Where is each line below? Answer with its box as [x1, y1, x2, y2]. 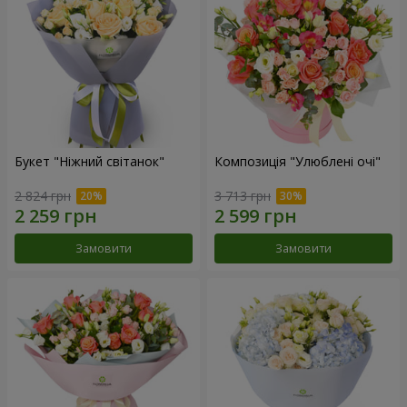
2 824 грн [15, 187, 71, 205]
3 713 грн [214, 187, 271, 205]
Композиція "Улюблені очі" [214, 152, 381, 170]
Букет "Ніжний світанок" [15, 152, 164, 170]
